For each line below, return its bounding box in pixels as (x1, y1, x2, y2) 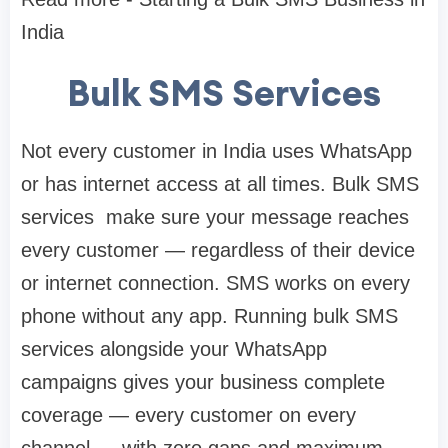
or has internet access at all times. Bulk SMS (21, 173, 419, 196)
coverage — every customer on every (21, 404, 356, 427)
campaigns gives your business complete (21, 371, 385, 394)
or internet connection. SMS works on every (21, 272, 410, 295)
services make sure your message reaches (21, 206, 409, 229)
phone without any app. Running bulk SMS (21, 305, 398, 328)
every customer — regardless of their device (21, 239, 415, 262)
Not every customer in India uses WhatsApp (21, 140, 412, 163)
